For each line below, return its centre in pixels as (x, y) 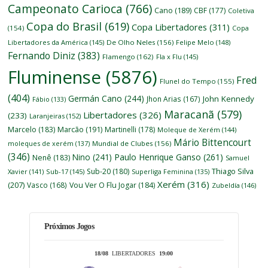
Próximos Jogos (69, 226)
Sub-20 (99, 171)
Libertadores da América (48, 42)
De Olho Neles (131, 42)
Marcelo (22, 129)
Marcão (71, 129)
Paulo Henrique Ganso (158, 157)
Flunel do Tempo (188, 81)
